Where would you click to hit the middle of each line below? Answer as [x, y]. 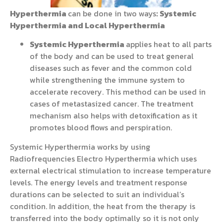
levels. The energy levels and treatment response [99, 182]
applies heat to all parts [169, 44]
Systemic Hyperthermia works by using [80, 146]
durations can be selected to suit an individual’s [97, 194]
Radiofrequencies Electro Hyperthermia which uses [103, 158]
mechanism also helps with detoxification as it [113, 116]
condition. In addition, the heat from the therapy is [103, 206]
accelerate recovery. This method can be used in [118, 92]
